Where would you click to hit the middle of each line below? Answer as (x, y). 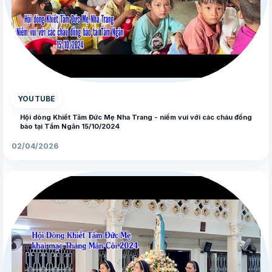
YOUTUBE (37, 99)
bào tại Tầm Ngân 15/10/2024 (70, 127)
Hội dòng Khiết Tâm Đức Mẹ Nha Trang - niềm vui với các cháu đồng (136, 117)
